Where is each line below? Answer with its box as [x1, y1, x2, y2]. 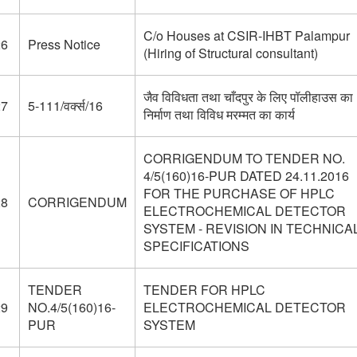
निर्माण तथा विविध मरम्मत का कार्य [143, 105, 295, 124]
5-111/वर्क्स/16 [27, 96, 103, 115]
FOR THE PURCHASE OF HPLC [143, 184, 335, 202]
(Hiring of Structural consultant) [143, 44, 318, 62]
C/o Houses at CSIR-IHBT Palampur [143, 26, 350, 45]
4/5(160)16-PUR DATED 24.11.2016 [143, 167, 349, 185]
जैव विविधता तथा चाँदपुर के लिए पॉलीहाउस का [143, 88, 353, 106]
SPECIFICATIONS [143, 237, 249, 255]
